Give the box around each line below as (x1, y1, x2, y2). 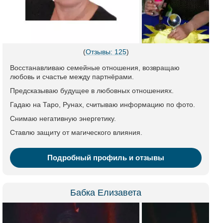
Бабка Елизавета (70, 188, 141, 198)
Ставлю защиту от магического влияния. (10, 128, 142, 136)
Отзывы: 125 (85, 48, 126, 56)
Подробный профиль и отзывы (47, 153, 164, 162)
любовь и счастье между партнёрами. (10, 73, 134, 81)
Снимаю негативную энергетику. (10, 114, 116, 122)
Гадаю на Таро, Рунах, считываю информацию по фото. (10, 101, 195, 109)
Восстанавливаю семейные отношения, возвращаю (10, 64, 180, 72)
